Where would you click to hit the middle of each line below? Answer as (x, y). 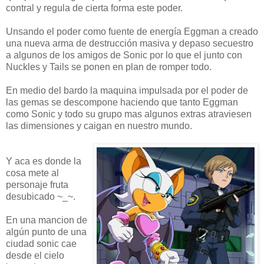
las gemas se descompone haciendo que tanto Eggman (122, 102)
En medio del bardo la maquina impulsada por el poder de (127, 90)
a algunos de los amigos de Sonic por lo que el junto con (124, 55)
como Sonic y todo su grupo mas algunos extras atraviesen (129, 114)
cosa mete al (32, 173)
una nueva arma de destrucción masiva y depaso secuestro (130, 43)
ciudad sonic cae (41, 243)
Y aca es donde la (44, 161)
